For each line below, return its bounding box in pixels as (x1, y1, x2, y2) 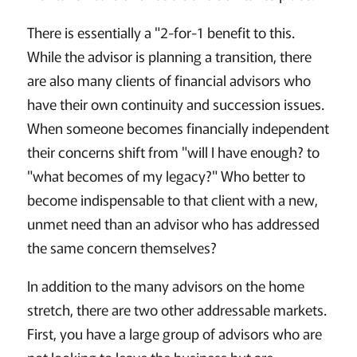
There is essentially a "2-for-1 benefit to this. (26, 22, 295, 43)
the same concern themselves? (26, 237, 217, 258)
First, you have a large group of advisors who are (26, 323, 322, 344)
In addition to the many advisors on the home (26, 275, 304, 296)
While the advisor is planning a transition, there (26, 45, 312, 67)
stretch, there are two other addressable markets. (26, 299, 327, 320)
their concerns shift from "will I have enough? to (26, 141, 320, 163)
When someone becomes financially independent (26, 117, 329, 139)
